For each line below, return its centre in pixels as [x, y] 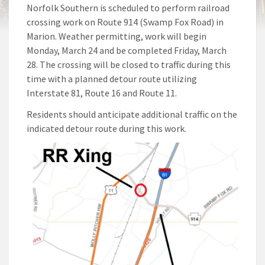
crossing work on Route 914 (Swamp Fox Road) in [125, 22]
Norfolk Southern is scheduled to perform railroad [128, 8]
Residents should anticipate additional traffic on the [132, 114]
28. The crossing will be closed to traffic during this [129, 65]
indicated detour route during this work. [106, 129]
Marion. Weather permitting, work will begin [117, 36]
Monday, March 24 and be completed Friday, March [127, 51]
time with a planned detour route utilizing [112, 79]
